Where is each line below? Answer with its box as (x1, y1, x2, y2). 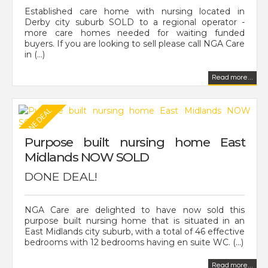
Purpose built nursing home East (25, 134, 245, 150)
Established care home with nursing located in (25, 5, 245, 17)
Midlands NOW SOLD (25, 149, 149, 165)
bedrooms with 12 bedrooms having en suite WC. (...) (25, 236, 243, 248)
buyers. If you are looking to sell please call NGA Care (25, 38, 245, 49)
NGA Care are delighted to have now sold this (25, 204, 245, 215)
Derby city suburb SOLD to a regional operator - (25, 16, 245, 28)
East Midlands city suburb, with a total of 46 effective (25, 226, 245, 237)
